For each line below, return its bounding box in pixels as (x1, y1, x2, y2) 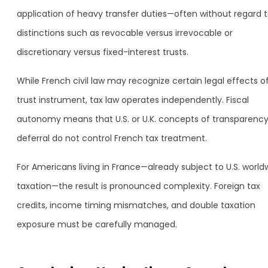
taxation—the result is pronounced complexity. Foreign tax (17, 180, 260, 192)
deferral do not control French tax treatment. (17, 132, 207, 144)
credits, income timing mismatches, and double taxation (17, 199, 255, 211)
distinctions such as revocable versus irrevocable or (17, 27, 233, 39)
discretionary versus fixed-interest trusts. (17, 46, 188, 58)
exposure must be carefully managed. (17, 218, 177, 230)
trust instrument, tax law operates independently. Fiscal (17, 94, 249, 106)
